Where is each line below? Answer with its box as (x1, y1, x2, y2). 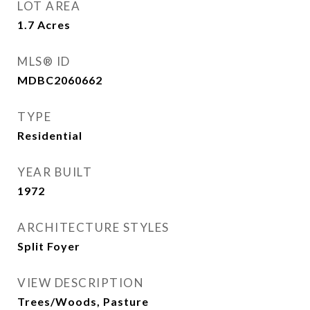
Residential (17, 129, 82, 142)
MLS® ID (17, 54, 71, 69)
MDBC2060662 (17, 73, 102, 86)
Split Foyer (17, 239, 80, 253)
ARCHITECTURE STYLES (17, 220, 170, 235)
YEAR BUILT (17, 165, 92, 179)
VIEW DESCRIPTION (17, 275, 144, 290)
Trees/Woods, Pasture (17, 295, 149, 308)
